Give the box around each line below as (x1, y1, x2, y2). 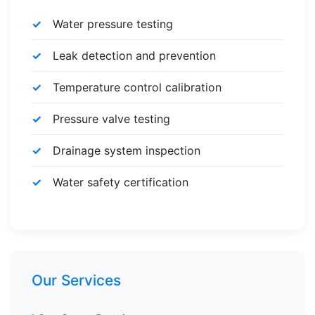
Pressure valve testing (53, 112, 170, 126)
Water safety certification (53, 175, 188, 189)
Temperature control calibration (53, 80, 221, 94)
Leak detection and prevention (53, 49, 216, 63)
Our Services (32, 271, 121, 289)
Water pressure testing (53, 17, 173, 31)
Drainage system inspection (53, 143, 200, 157)
